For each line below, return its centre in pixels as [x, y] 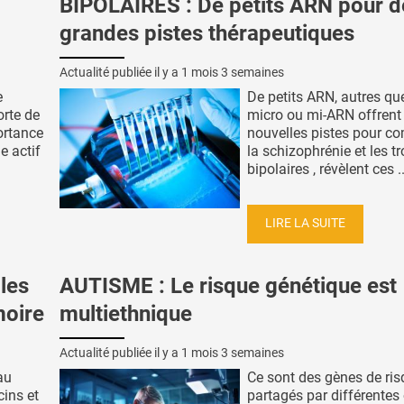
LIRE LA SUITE [305, 224]
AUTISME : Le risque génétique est [228, 286]
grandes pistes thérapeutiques [207, 33]
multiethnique [126, 314]
